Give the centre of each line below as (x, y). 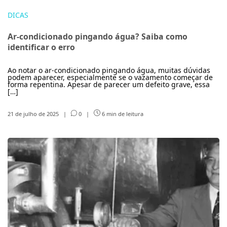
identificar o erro (41, 47)
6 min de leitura (122, 113)
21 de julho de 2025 (34, 113)
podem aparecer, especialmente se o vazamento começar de (110, 77)
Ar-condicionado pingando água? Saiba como (98, 36)
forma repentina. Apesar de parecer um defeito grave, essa (109, 84)
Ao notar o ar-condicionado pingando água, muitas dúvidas (109, 70)
